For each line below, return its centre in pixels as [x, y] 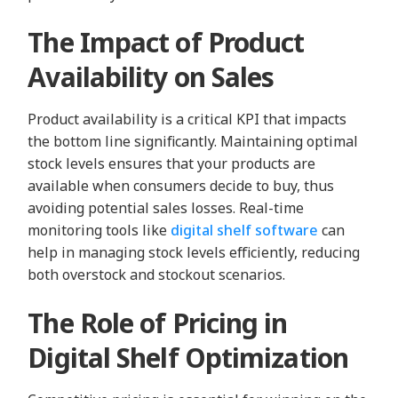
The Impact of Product [166, 42]
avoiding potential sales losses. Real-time [166, 207]
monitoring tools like [99, 230]
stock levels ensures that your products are [172, 163]
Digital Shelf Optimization [188, 358]
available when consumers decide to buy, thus [181, 185]
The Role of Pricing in [158, 323]
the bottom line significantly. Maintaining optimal [193, 141]
